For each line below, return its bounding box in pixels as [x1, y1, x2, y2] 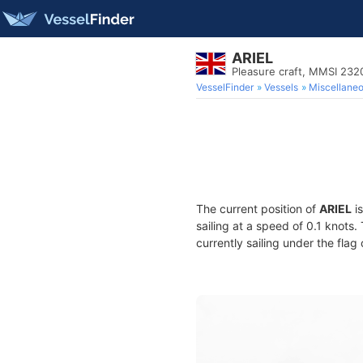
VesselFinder [196, 81, 254, 93]
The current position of [196, 202, 319, 216]
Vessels [264, 81, 298, 93]
